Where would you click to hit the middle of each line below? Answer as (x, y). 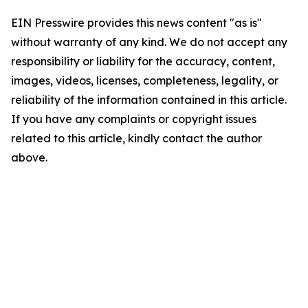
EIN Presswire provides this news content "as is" (136, 23)
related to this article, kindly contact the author (136, 139)
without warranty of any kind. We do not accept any (149, 42)
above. (29, 158)
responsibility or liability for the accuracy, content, (143, 62)
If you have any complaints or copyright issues (134, 119)
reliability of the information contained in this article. (149, 100)
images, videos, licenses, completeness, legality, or (145, 81)
